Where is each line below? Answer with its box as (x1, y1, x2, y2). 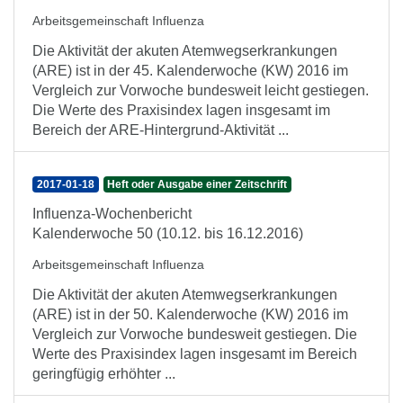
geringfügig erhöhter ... (32, 366, 175, 381)
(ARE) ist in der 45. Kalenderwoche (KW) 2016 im (32, 63, 348, 78)
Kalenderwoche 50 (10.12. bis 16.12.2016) (32, 226, 303, 241)
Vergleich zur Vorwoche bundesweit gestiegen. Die (32, 327, 357, 342)
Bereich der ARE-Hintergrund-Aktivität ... (32, 122, 289, 138)
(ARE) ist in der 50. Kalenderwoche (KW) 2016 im (32, 307, 348, 322)
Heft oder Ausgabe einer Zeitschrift (107, 178, 288, 191)
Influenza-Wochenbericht (32, 206, 192, 221)
